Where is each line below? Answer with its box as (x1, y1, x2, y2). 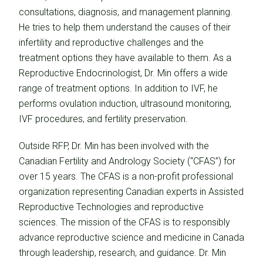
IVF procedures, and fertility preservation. (19, 113, 188, 124)
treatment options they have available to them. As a (19, 52, 231, 63)
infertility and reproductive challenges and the (19, 37, 204, 48)
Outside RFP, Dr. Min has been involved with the (19, 140, 209, 151)
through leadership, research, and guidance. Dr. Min (19, 247, 226, 258)
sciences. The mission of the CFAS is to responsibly (19, 217, 230, 228)
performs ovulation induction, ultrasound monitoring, (19, 98, 231, 109)
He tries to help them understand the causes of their (19, 22, 231, 33)
